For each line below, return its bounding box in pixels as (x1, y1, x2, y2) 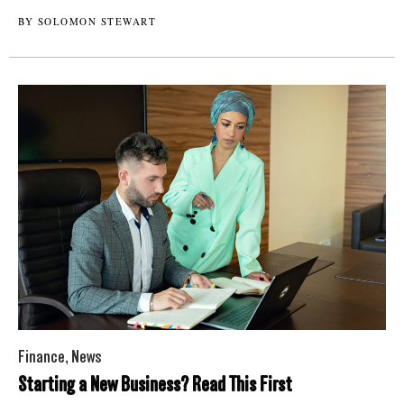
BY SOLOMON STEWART (18, 14, 156, 29)
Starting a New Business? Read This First (18, 372, 292, 398)
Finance (18, 346, 65, 368)
